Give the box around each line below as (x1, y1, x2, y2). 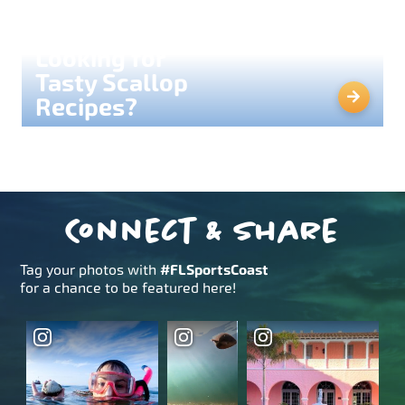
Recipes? (35, 92, 138, 122)
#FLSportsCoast (160, 260, 269, 278)
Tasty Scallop (35, 68, 189, 98)
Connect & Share (66, 210, 339, 250)
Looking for (35, 43, 165, 73)
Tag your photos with (20, 260, 161, 278)
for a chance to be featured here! (20, 278, 237, 297)
